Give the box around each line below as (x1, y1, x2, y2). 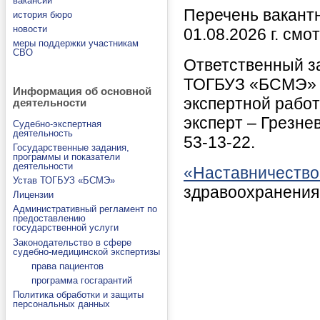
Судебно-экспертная (13, 118, 101, 129)
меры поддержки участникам (13, 38, 139, 49)
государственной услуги (13, 222, 119, 234)
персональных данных (13, 299, 110, 310)
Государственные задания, (13, 141, 129, 153)
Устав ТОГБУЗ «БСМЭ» (13, 175, 115, 186)
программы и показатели (13, 151, 120, 162)
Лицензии (13, 189, 54, 201)
